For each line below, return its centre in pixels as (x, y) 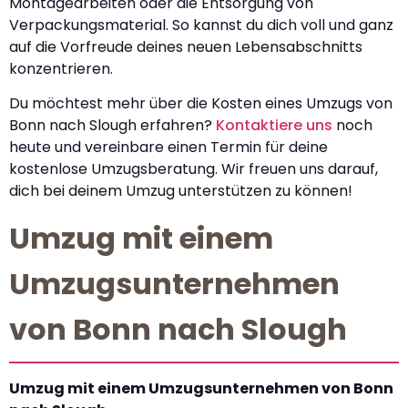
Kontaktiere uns (274, 126)
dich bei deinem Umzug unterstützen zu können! (181, 191)
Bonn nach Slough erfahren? (112, 126)
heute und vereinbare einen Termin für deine (168, 148)
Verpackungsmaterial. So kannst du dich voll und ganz (201, 25)
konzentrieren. (61, 68)
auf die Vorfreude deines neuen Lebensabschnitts (186, 46)
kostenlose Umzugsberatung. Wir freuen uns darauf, (194, 169)
